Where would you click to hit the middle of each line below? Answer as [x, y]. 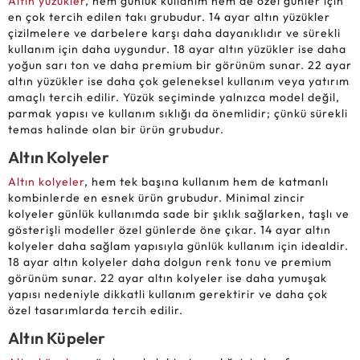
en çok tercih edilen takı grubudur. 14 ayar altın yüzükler [169, 17]
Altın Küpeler [57, 338]
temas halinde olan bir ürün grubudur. [116, 130]
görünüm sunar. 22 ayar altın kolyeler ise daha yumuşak [168, 278]
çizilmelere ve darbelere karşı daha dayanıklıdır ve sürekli [174, 33]
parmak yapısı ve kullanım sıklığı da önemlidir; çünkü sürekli [178, 114]
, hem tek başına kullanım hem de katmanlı [207, 182]
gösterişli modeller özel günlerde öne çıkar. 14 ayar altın [170, 230]
